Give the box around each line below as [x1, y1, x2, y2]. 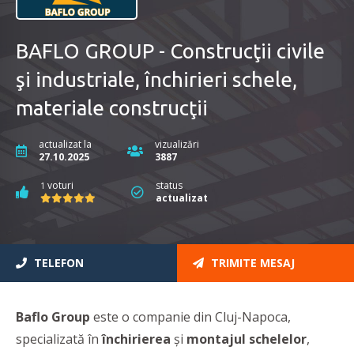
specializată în [16, 330, 102, 348]
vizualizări [155, 137, 199, 152]
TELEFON [31, 255, 84, 271]
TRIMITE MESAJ [208, 255, 295, 271]
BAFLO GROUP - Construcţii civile [16, 40, 325, 63]
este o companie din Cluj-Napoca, [90, 308, 291, 326]
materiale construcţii [16, 96, 208, 120]
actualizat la [39, 137, 92, 152]
